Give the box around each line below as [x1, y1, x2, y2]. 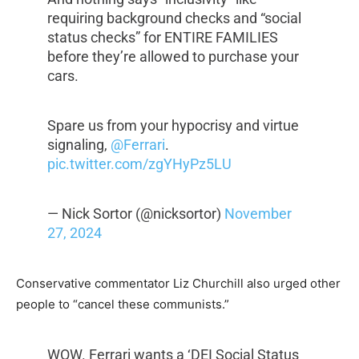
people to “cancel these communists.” [16, 296, 229, 313]
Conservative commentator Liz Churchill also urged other [16, 276, 341, 292]
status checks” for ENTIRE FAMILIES [46, 29, 278, 46]
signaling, [46, 136, 111, 154]
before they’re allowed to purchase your [46, 48, 299, 66]
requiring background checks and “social [46, 10, 301, 27]
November [224, 205, 292, 223]
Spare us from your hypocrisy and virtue [46, 117, 299, 135]
